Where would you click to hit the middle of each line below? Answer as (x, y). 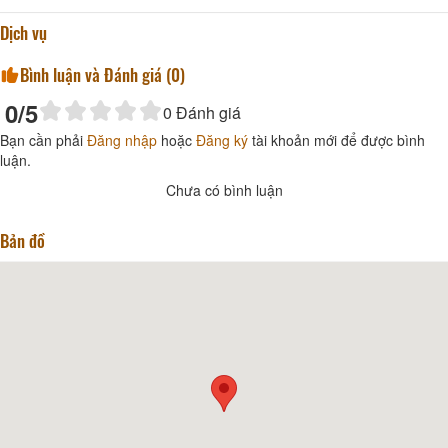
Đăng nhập (122, 139)
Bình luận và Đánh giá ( (95, 74)
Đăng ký (222, 139)
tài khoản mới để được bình (336, 139)
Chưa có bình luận (224, 189)
